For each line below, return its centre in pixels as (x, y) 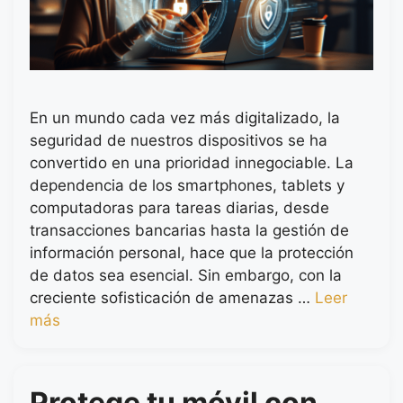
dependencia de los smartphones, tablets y (187, 186)
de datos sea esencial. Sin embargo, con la (186, 276)
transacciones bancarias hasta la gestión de (189, 231)
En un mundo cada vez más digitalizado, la (185, 118)
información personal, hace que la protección (192, 253)
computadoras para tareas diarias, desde (179, 208)
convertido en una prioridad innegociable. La (192, 163)
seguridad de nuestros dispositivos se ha (179, 141)
